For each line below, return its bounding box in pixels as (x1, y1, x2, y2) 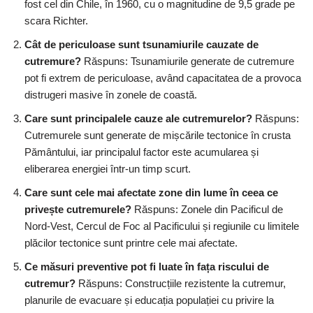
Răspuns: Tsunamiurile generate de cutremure (81, 55, 294, 68)
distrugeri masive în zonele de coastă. (24, 89, 197, 101)
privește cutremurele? (24, 203, 131, 216)
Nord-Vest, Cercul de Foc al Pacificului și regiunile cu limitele (24, 220, 299, 233)
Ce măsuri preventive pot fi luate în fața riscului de (24, 261, 269, 273)
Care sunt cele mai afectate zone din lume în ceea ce (24, 187, 278, 199)
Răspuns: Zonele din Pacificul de (131, 203, 283, 216)
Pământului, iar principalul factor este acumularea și (24, 146, 259, 159)
